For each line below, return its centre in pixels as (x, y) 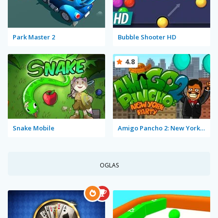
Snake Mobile (34, 128)
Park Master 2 (34, 37)
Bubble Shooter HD (147, 37)
